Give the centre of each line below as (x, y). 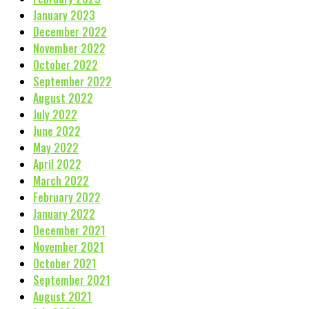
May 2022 (56, 147)
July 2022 (55, 114)
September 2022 (72, 81)
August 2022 (63, 98)
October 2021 (65, 263)
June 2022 (57, 131)
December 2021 (69, 230)
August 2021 (62, 296)
